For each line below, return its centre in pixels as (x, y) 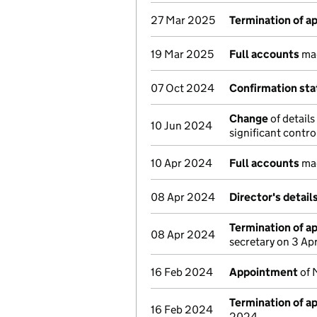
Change (249, 119)
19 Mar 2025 (182, 54)
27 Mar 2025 (183, 20)
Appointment (264, 272)
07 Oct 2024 (183, 88)
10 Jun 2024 (181, 126)
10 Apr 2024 (181, 163)
